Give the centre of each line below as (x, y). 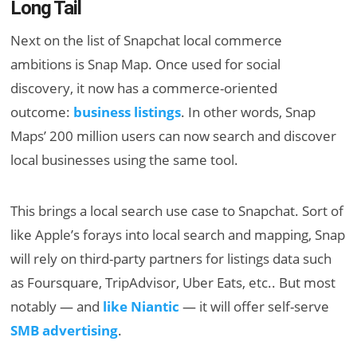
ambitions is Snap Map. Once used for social (146, 65)
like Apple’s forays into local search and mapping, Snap (178, 235)
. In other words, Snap (249, 112)
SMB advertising (65, 331)
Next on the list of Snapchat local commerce (147, 41)
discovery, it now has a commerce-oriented (144, 88)
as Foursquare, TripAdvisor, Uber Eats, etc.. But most (173, 283)
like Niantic (141, 307)
